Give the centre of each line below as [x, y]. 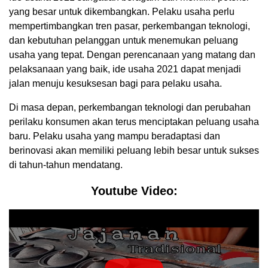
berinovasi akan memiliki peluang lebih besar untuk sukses [134, 150]
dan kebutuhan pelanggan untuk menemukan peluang [124, 40]
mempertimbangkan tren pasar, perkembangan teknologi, [130, 26]
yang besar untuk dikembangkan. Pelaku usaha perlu [122, 11]
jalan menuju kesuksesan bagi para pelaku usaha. [115, 83]
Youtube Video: [134, 191]
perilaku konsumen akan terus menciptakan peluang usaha [134, 121]
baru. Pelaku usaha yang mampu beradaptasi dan [115, 136]
